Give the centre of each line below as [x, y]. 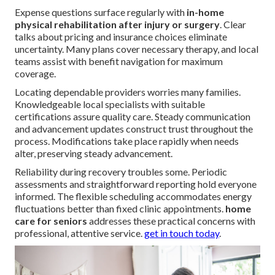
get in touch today [182, 233]
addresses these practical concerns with [171, 221]
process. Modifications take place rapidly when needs [127, 141]
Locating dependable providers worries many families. [128, 92]
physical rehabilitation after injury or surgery [117, 25]
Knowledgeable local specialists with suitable [110, 104]
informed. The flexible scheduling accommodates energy [133, 196]
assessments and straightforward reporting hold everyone [136, 184]
